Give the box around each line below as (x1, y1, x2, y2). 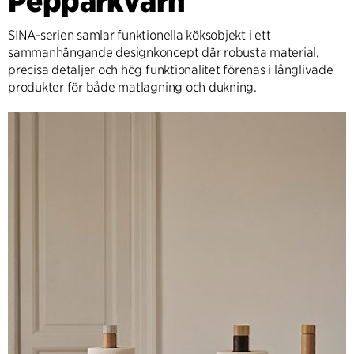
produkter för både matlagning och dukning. (8, 80, 257, 95)
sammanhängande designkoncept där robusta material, (8, 45, 320, 60)
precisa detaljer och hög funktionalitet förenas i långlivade (8, 62, 333, 77)
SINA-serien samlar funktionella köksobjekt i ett (8, 28, 271, 43)
